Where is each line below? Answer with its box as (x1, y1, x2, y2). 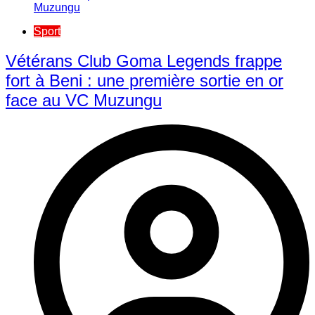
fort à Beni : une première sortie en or (6, 71, 283, 91)
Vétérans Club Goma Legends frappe (6, 51, 282, 71)
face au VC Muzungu (6, 91, 162, 110)
